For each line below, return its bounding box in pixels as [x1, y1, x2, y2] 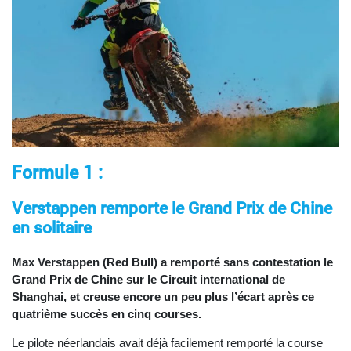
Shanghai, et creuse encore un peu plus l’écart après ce [12, 290, 314, 304]
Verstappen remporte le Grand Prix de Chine [12, 199, 332, 219]
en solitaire [12, 219, 92, 238]
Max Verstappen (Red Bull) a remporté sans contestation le [12, 255, 333, 270]
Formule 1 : [12, 162, 103, 184]
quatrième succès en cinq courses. [12, 307, 201, 321]
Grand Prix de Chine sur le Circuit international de [12, 273, 285, 287]
